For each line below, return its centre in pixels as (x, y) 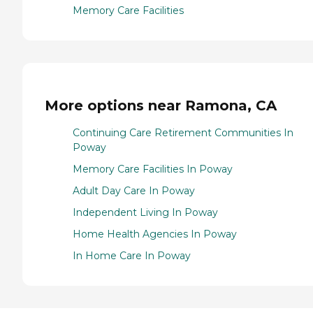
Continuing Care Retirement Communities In (183, 132)
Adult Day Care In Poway (134, 190)
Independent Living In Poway (145, 212)
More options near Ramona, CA (161, 106)
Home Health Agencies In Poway (155, 234)
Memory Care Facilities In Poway (153, 169)
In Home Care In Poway (132, 255)
